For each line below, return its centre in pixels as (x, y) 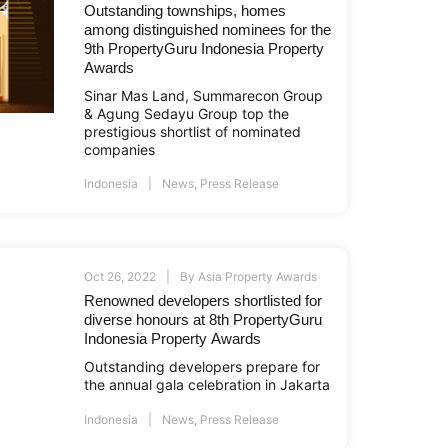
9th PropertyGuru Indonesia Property (204, 49)
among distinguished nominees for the (208, 30)
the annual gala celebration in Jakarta (207, 385)
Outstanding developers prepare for (202, 367)
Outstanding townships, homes (185, 11)
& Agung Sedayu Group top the (187, 114)
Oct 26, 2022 (120, 277)
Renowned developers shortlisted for (203, 301)
